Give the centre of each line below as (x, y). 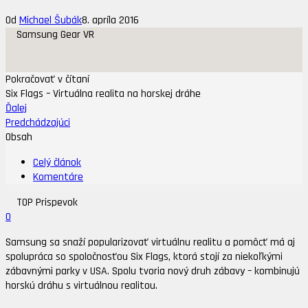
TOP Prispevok (47, 203)
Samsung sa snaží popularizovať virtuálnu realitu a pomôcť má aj (150, 243)
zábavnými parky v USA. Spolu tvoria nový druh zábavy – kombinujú (153, 272)
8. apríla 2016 (110, 21)
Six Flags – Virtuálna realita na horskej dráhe (103, 94)
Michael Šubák (51, 21)
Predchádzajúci (38, 123)
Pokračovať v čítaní (47, 80)
